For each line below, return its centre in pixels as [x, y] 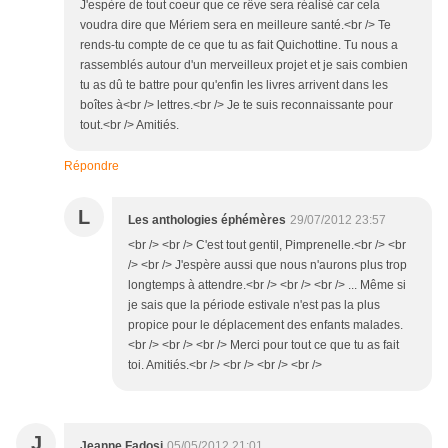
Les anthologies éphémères [207, 220]
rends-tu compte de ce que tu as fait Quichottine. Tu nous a [239, 45]
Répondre [91, 166]
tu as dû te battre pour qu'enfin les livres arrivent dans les [234, 85]
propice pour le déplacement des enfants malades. [265, 325]
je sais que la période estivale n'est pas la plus [254, 305]
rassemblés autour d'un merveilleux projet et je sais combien [244, 65]
